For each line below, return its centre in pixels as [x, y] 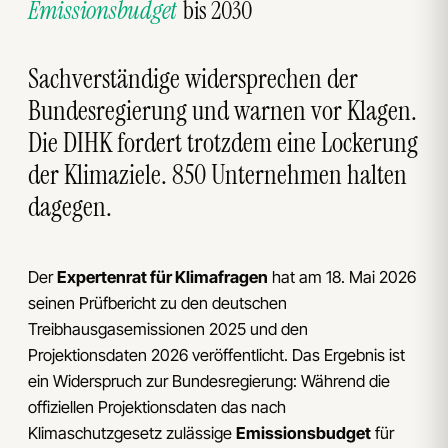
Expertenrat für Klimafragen [162, 276]
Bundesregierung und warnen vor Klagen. [222, 110]
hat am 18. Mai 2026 [342, 276]
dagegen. [70, 206]
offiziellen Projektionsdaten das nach [157, 406]
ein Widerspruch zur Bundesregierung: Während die [209, 380]
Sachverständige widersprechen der [193, 78]
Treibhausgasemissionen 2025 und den [168, 328]
